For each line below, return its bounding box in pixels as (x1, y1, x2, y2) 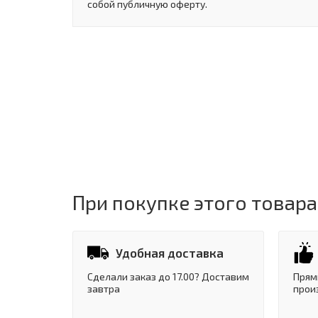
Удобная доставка (116, 245, 224, 260)
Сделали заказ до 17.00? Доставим (87, 270, 249, 283)
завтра (87, 282, 120, 295)
